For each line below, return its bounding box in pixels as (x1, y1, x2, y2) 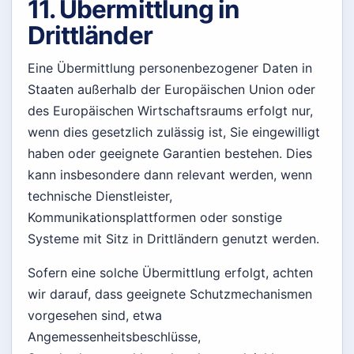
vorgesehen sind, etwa (28, 307, 162, 323)
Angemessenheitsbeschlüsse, (28, 328, 201, 345)
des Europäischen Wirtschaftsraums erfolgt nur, (28, 102, 313, 119)
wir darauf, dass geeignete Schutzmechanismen (28, 285, 312, 302)
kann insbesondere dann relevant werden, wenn (28, 166, 312, 183)
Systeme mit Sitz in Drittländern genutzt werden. (28, 230, 319, 247)
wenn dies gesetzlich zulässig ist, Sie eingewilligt (28, 123, 320, 140)
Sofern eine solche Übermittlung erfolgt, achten (28, 264, 313, 281)
